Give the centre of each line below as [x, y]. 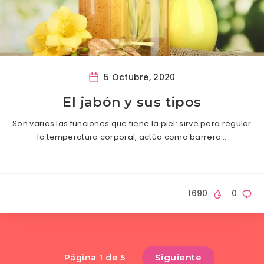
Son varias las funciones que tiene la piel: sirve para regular [132, 124]
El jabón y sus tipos [132, 103]
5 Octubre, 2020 [138, 77]
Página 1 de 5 [95, 257]
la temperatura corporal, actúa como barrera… [132, 137]
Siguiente [178, 257]
